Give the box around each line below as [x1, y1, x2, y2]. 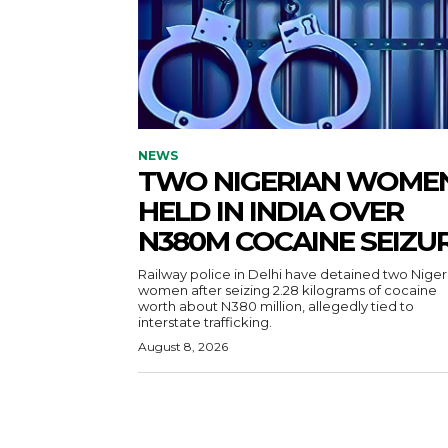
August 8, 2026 [138, 338, 228, 354]
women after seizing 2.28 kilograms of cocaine [138, 281, 437, 298]
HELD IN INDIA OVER [138, 193, 403, 228]
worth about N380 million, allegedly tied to [138, 297, 414, 314]
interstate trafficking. [138, 313, 272, 330]
